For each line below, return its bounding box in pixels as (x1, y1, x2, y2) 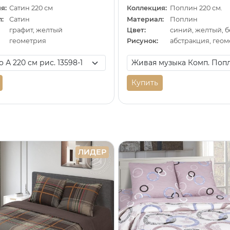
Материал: (127, 15, 164, 23)
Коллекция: (127, 4, 167, 12)
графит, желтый (9, 26, 63, 34)
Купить (131, 78, 159, 87)
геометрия (9, 37, 47, 45)
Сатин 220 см (9, 4, 53, 12)
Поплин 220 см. (169, 4, 222, 12)
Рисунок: (127, 37, 159, 45)
